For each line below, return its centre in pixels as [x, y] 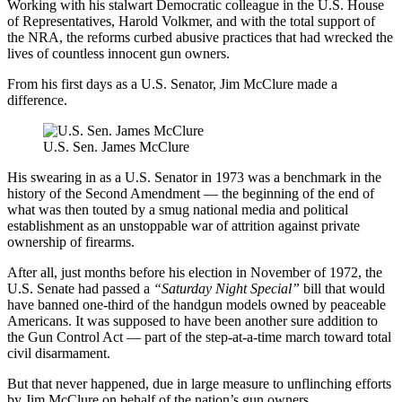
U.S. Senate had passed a [79, 288]
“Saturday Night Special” [225, 288]
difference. [37, 100]
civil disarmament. [59, 353]
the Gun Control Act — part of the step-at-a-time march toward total [199, 336]
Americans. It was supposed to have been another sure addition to [192, 320]
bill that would [342, 288]
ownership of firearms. [71, 241]
